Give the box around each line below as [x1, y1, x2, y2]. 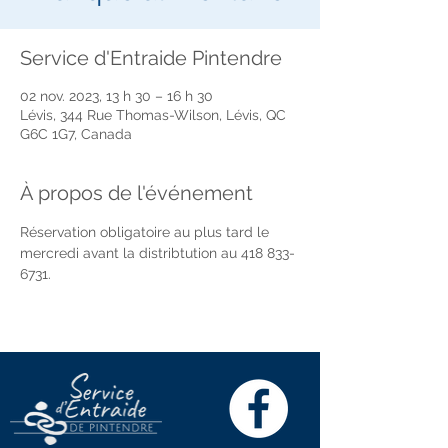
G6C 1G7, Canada [20, 126, 132, 142]
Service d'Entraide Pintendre [20, 46, 282, 70]
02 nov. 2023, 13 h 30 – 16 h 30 [20, 88, 213, 104]
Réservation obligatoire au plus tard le [20, 224, 273, 240]
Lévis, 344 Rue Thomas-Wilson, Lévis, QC [20, 107, 286, 123]
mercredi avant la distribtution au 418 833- [20, 245, 295, 261]
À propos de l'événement [20, 181, 253, 205]
